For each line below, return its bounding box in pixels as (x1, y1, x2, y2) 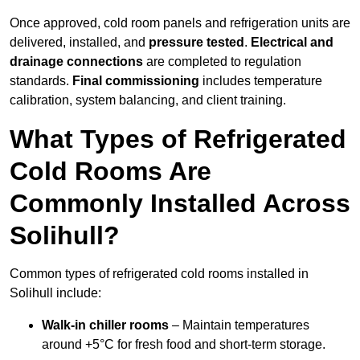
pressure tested (149, 35, 244, 50)
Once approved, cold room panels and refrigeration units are (10, 16, 350, 31)
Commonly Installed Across (10, 189, 350, 219)
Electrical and (251, 35, 333, 50)
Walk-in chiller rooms (42, 318, 169, 333)
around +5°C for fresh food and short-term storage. (42, 337, 325, 352)
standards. (10, 74, 72, 88)
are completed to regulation (143, 55, 301, 69)
